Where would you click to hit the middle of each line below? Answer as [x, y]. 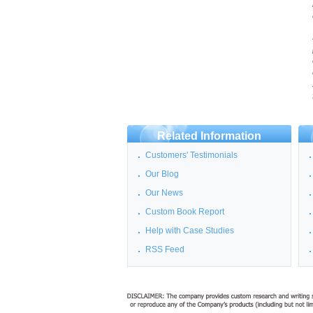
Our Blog [162, 174]
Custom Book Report [185, 212]
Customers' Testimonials [191, 155]
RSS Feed [165, 250]
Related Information [209, 136]
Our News [164, 193]
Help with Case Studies [190, 231]
